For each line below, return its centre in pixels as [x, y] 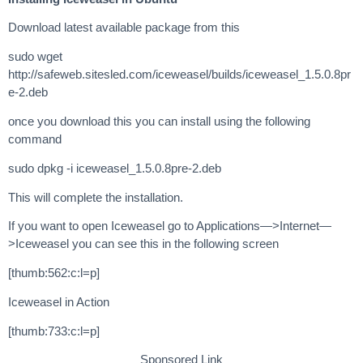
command [35, 139]
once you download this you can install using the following [159, 122]
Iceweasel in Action [59, 301]
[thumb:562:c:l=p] [54, 273]
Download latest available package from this [124, 28]
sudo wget [35, 57]
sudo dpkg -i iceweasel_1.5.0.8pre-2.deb [115, 168]
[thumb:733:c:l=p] [54, 331]
